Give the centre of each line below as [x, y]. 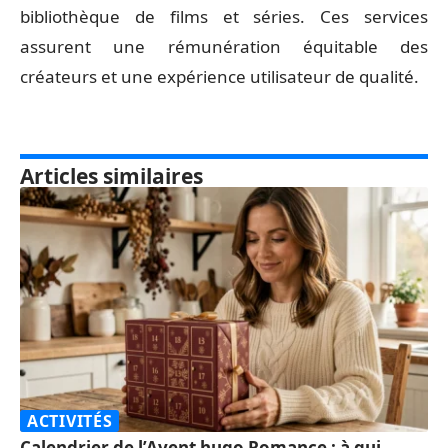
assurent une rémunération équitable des [224, 46]
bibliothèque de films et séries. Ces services [224, 16]
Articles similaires [111, 176]
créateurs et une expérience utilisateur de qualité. [219, 76]
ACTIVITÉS [70, 420]
